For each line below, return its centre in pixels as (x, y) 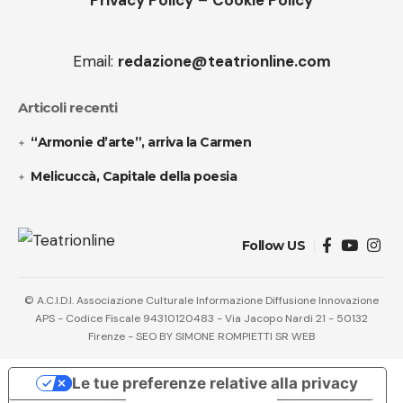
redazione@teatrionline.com (224, 62)
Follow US (273, 246)
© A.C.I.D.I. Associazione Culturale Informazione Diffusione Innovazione (201, 301)
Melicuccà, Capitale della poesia (134, 177)
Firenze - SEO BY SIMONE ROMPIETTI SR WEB (201, 337)
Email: (95, 62)
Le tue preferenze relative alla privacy (215, 383)
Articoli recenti (67, 108)
